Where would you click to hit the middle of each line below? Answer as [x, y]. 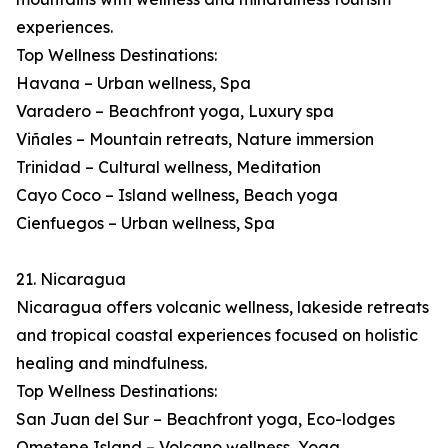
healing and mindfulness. [111, 363]
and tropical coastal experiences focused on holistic [217, 335]
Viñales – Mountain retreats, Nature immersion [195, 139]
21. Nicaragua [71, 279]
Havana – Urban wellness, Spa [133, 83]
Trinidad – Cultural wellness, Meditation [168, 167]
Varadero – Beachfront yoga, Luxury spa [175, 111]
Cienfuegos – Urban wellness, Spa [145, 223]
